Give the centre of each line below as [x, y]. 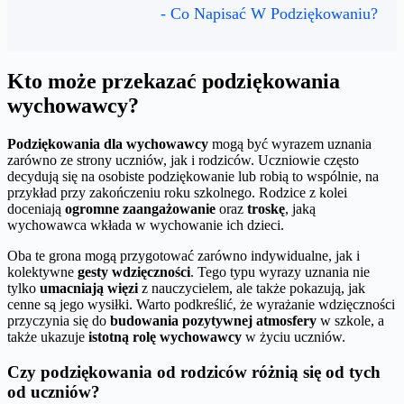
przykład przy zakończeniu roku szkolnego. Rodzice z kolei [177, 193]
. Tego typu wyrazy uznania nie [280, 272]
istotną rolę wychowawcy [165, 337]
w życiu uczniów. [294, 337]
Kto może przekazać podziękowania [174, 82]
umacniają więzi [89, 289]
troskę [266, 209]
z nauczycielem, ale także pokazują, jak [252, 289]
